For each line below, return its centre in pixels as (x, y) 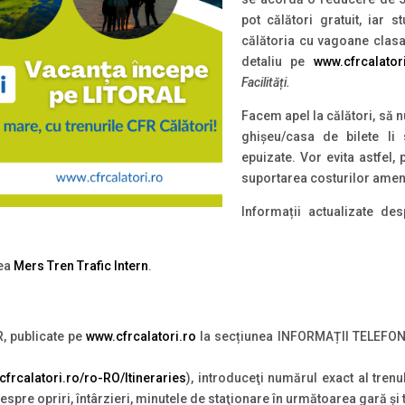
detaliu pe (278, 62)
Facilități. (266, 83)
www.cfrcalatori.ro (141, 336)
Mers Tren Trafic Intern (81, 265)
